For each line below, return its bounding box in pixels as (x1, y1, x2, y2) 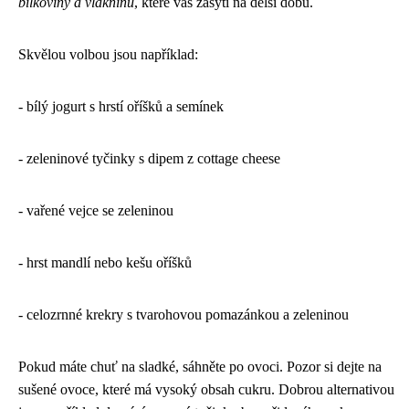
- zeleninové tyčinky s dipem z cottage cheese (18, 151, 280, 166)
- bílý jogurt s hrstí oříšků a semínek (18, 99, 224, 114)
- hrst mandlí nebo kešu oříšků (18, 255, 192, 270)
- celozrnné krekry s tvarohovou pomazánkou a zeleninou (18, 307, 349, 322)
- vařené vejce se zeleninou (18, 203, 173, 218)
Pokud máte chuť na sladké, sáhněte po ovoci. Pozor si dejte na (18, 359, 382, 374)
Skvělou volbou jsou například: (18, 47, 198, 62)
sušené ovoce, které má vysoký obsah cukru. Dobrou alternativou (18, 382, 394, 397)
